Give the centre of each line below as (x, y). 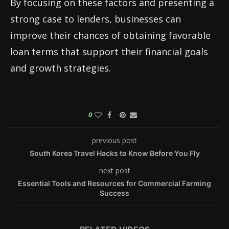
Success (114, 193)
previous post (114, 141)
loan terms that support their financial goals (109, 52)
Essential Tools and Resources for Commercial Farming (114, 184)
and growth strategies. (61, 68)
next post (114, 171)
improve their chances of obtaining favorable (110, 36)
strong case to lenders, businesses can (96, 19)
